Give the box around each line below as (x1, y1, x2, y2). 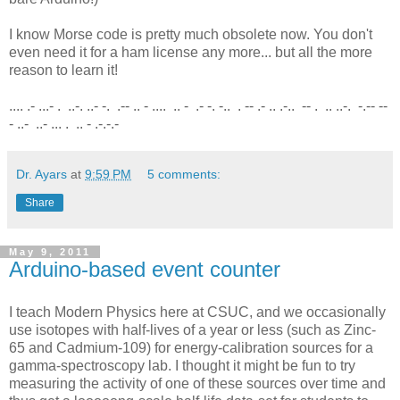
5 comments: (147, 167, 221, 182)
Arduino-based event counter (9, 257, 280, 282)
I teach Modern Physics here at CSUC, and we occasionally (9, 304, 386, 320)
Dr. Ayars (16, 167, 67, 182)
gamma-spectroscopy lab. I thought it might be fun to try (9, 357, 355, 373)
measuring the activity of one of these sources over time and (9, 375, 386, 391)
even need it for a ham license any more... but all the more (9, 45, 372, 61)
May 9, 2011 (9, 246, 91, 258)
